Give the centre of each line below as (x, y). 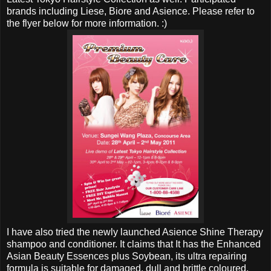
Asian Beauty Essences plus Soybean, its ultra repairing (127, 256)
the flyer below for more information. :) (87, 23)
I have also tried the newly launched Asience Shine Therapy (135, 232)
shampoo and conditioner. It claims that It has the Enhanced (134, 244)
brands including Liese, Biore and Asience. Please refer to (131, 11)
